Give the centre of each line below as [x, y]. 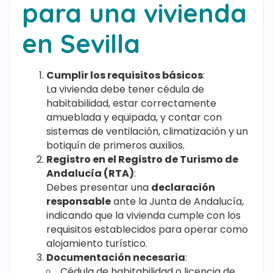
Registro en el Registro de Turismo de [142, 160]
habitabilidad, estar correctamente [131, 104]
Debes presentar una [99, 188]
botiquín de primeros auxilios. [115, 146]
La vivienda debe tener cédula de [125, 90]
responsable [79, 202]
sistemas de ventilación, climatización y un [147, 132]
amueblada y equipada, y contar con [134, 118]
